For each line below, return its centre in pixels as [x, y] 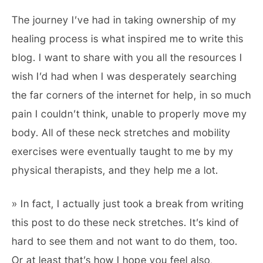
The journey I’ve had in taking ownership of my [124, 20]
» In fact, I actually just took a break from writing [128, 203]
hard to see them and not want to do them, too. [125, 241]
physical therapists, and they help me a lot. [115, 170]
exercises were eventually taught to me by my [123, 151]
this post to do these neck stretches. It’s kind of [125, 222]
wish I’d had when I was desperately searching [124, 76]
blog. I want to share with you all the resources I [127, 57]
